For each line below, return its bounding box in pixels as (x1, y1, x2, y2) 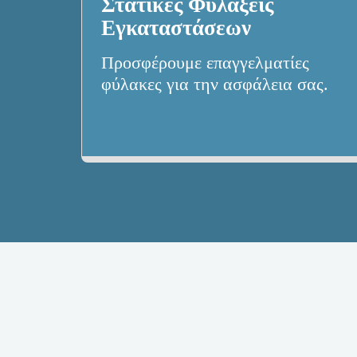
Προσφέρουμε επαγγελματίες (101, 53, 309, 73)
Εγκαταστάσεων (101, 16, 251, 41)
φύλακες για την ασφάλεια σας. (101, 75, 328, 95)
